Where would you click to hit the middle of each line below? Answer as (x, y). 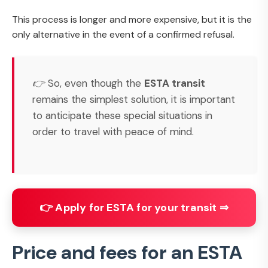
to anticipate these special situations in (122, 115)
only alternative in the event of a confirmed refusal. (123, 34)
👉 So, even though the (88, 83)
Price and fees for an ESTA (127, 252)
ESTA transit (175, 83)
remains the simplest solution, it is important (134, 99)
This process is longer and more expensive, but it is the (132, 19)
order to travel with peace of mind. (113, 131)
